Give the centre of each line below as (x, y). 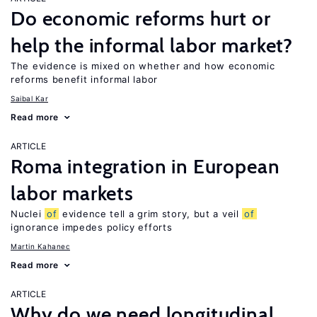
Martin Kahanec (40, 246)
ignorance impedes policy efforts (92, 227)
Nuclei (28, 214)
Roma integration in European (145, 166)
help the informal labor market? (152, 45)
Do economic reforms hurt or (141, 18)
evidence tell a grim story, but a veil (151, 214)
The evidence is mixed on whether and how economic (143, 66)
